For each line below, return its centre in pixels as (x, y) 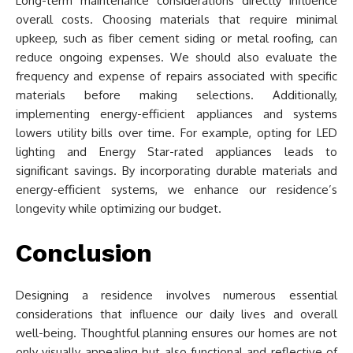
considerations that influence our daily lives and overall (176, 314)
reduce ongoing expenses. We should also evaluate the (176, 57)
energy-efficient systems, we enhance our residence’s (176, 190)
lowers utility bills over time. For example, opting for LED (176, 133)
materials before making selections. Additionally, (176, 95)
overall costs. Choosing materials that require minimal (176, 19)
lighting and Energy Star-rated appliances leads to (176, 152)
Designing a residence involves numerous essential (176, 295)
